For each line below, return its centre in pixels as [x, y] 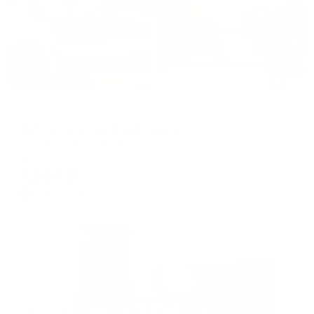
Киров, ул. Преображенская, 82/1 [103, 144]
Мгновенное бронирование [100, 161]
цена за [102, 178]
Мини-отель [49, 110]
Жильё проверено [53, 237]
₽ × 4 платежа [92, 194]
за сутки [147, 178]
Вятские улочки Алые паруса [101, 129]
